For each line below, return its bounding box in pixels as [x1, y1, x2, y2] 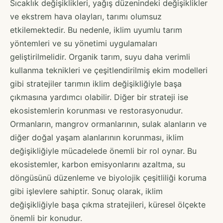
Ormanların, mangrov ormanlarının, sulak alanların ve [10, 118, 207, 129]
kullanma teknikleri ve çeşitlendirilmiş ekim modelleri [10, 65, 208, 75]
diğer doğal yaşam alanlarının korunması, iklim [10, 132, 184, 142]
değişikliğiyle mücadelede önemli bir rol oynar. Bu [10, 145, 197, 156]
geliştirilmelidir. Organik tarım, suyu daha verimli [10, 51, 190, 62]
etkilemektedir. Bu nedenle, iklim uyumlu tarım [10, 24, 182, 35]
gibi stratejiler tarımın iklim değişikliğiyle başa [10, 78, 182, 89]
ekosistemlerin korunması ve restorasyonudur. [10, 105, 183, 115]
